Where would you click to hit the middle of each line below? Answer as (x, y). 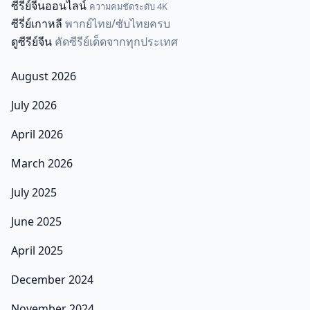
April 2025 (37, 251)
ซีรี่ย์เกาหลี (37, 24)
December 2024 (52, 280)
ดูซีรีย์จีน (31, 42)
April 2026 (37, 135)
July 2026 (34, 106)
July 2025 (34, 193)
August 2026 (44, 76)
